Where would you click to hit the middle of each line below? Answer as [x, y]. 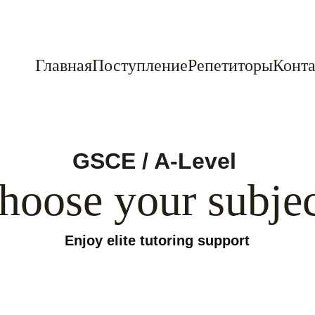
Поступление [140, 65]
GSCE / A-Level [157, 161]
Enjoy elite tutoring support [157, 240]
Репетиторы [230, 65]
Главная [64, 65]
